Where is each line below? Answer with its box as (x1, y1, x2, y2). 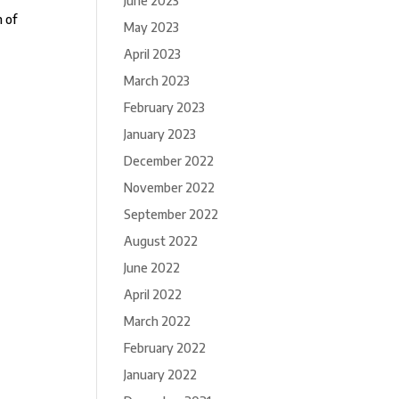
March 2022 (124, 313, 191, 329)
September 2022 (124, 207, 219, 222)
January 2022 (124, 367, 198, 382)
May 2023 (124, 20, 180, 35)
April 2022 (124, 287, 183, 302)
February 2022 (124, 340, 207, 355)
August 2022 (124, 233, 199, 248)
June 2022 (124, 260, 181, 275)
